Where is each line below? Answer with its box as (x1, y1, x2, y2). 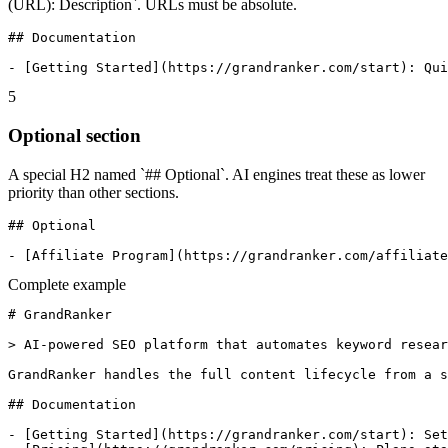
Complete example (8, 275, 126, 293)
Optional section (8, 124, 141, 146)
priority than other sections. (8, 183, 179, 201)
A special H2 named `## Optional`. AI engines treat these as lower (8, 165, 425, 183)
